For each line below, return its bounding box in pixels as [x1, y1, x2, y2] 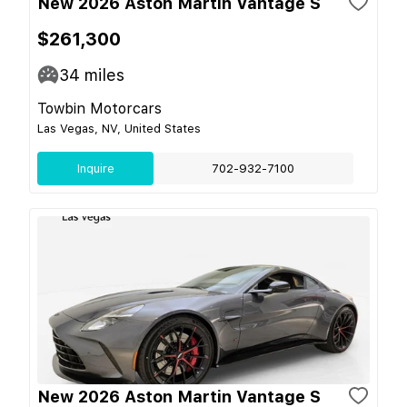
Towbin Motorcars [37, 99, 162, 117]
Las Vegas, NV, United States [37, 121, 201, 135]
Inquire [76, 161, 114, 175]
